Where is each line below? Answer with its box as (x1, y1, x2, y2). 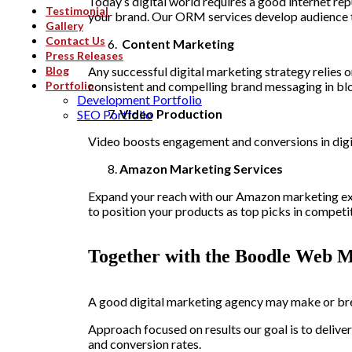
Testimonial (46, 3, 108, 17)
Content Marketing (119, 36, 234, 51)
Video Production (119, 106, 222, 121)
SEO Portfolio (77, 106, 152, 122)
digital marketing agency (130, 294, 263, 309)
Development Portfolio (77, 91, 202, 107)
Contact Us (46, 33, 105, 47)
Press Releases (46, 48, 123, 62)
